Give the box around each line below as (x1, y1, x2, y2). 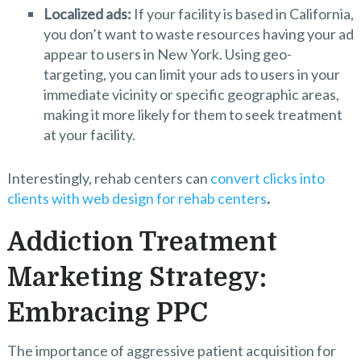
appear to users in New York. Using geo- (43, 45, 292, 64)
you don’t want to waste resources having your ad (43, 25, 354, 44)
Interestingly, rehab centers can (6, 168, 210, 187)
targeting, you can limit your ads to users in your (43, 65, 340, 84)
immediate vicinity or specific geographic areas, (43, 85, 339, 104)
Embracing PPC (6, 297, 208, 328)
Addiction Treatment (6, 226, 277, 257)
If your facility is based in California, (131, 5, 354, 23)
